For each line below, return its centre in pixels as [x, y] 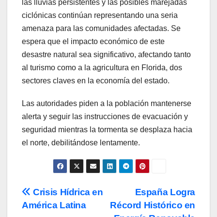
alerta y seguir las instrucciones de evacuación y [105, 116]
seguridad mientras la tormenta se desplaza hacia [107, 129]
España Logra [165, 192]
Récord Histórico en [153, 205]
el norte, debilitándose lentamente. [81, 142]
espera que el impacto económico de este [93, 41]
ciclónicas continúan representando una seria [100, 15]
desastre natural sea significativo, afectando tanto [106, 54]
